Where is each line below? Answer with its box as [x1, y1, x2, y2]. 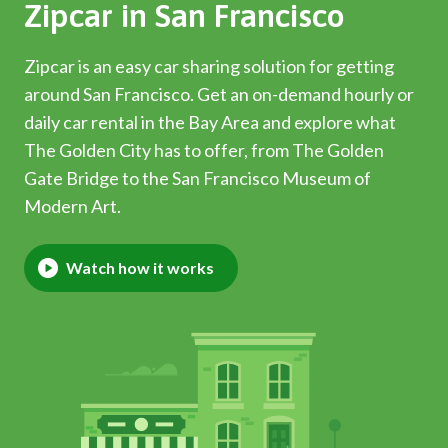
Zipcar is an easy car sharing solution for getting [24, 55, 394, 77]
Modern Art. [24, 195, 121, 217]
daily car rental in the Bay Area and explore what [24, 111, 396, 133]
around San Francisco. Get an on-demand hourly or [24, 83, 414, 105]
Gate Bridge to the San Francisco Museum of [24, 167, 371, 189]
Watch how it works [66, 258, 214, 277]
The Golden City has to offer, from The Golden [24, 139, 384, 161]
